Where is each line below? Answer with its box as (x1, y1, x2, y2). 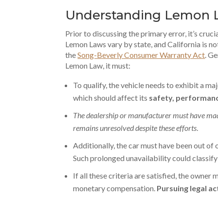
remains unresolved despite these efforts (73, 123, 197, 132)
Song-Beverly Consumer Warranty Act (77, 50, 205, 59)
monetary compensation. (73, 183, 157, 193)
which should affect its (73, 93, 149, 102)
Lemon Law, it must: (65, 61, 131, 70)
